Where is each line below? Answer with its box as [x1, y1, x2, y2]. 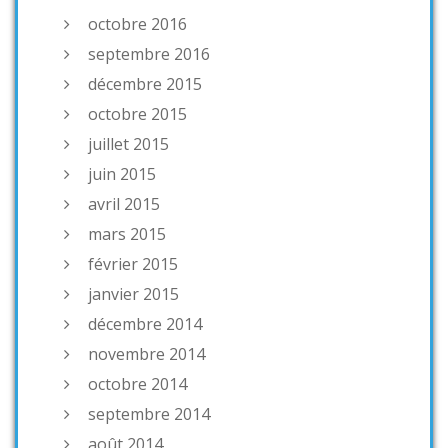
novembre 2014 [88, 342, 205, 365]
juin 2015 [88, 162, 156, 185]
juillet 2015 [88, 132, 169, 155]
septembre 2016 [88, 42, 210, 65]
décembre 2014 [88, 312, 202, 335]
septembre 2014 [88, 402, 210, 425]
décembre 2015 [88, 72, 202, 95]
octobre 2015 [88, 102, 187, 125]
